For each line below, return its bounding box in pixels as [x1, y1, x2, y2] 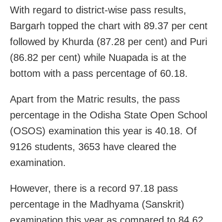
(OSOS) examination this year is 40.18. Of [10, 125, 197, 137]
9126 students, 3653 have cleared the [10, 141, 176, 153]
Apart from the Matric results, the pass [10, 94, 180, 105]
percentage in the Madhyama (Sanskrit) [10, 199, 184, 210]
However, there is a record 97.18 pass [10, 183, 178, 194]
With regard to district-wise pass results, [10, 4, 186, 16]
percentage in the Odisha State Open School [10, 110, 207, 121]
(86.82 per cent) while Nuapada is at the [10, 52, 186, 63]
